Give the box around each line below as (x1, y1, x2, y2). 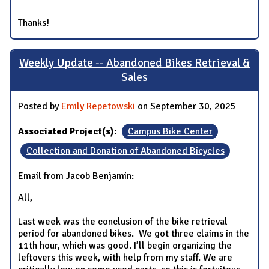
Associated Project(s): (18, 125, 119, 138)
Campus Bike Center (127, 125, 213, 138)
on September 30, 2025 (135, 100, 236, 112)
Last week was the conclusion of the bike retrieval (18, 215, 228, 228)
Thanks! (18, 16, 49, 29)
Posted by (18, 100, 61, 112)
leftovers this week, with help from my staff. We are (18, 251, 232, 264)
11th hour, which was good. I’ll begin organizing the (18, 239, 232, 252)
